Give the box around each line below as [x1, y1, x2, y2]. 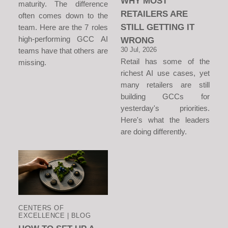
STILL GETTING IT [120, 21, 194, 32]
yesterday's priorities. [120, 103, 210, 112]
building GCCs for [120, 92, 210, 101]
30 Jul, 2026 [120, 45, 157, 53]
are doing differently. [120, 127, 187, 136]
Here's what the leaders [120, 115, 210, 124]
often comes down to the [18, 11, 108, 20]
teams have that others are [18, 46, 108, 55]
